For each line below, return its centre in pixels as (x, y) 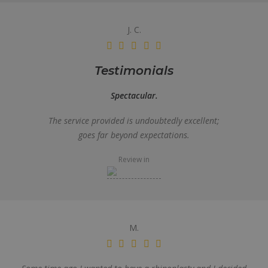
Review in (134, 159)
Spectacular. (134, 95)
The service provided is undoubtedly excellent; (134, 121)
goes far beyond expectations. (134, 135)
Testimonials (134, 71)
